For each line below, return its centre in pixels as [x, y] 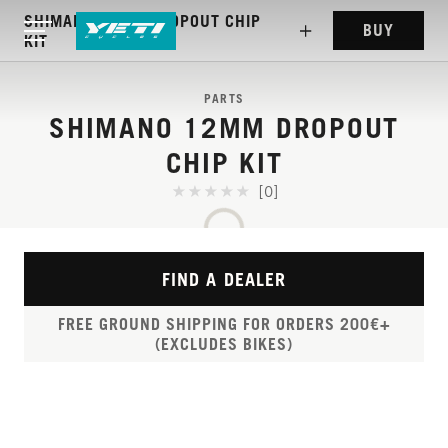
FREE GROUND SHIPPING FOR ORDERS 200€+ [224, 324]
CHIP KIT [224, 162]
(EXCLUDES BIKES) [224, 344]
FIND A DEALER [224, 279]
